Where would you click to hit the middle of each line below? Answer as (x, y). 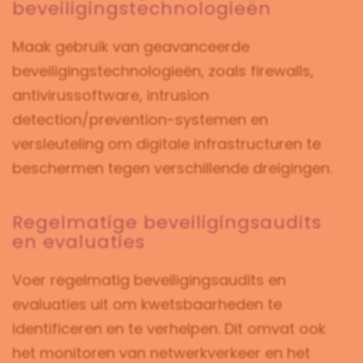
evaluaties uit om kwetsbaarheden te (147, 305)
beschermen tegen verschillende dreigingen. (172, 169)
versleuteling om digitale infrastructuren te (167, 144)
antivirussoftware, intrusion (111, 96)
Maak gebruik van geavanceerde (131, 47)
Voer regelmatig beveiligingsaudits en (149, 280)
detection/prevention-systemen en (140, 120)
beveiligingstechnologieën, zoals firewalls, (163, 71)
